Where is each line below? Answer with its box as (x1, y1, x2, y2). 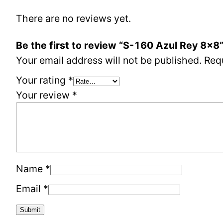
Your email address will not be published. (16, 54, 202, 66)
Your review (16, 89, 72, 101)
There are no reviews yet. (16, 12, 131, 24)
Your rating (16, 74, 68, 86)
